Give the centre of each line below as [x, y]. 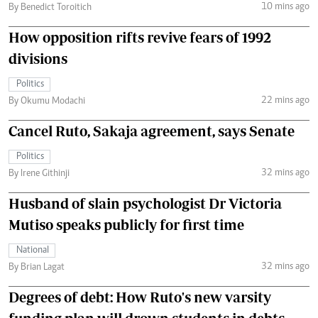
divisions [38, 59]
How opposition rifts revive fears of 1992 [140, 37]
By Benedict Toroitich [50, 8]
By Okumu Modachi [47, 102]
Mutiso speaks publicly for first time [126, 225]
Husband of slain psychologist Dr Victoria [145, 203]
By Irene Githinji [39, 174]
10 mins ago [285, 7]
